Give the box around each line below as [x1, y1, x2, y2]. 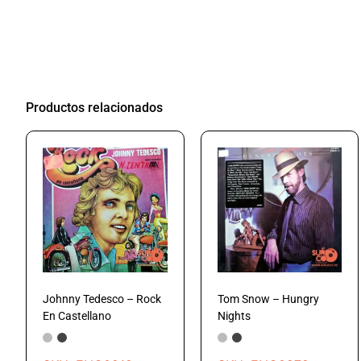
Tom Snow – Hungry [217, 292, 319, 305]
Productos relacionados [26, 100, 163, 116]
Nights [217, 309, 251, 322]
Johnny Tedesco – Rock [43, 292, 161, 305]
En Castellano [43, 309, 111, 322]
